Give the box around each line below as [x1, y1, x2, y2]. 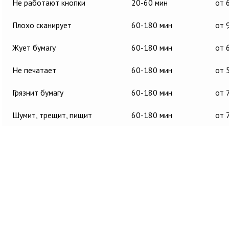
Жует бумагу [12, 42, 56, 53]
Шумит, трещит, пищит [12, 110, 92, 120]
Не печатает [12, 65, 56, 75]
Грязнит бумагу [12, 87, 63, 98]
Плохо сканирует [12, 20, 72, 30]
